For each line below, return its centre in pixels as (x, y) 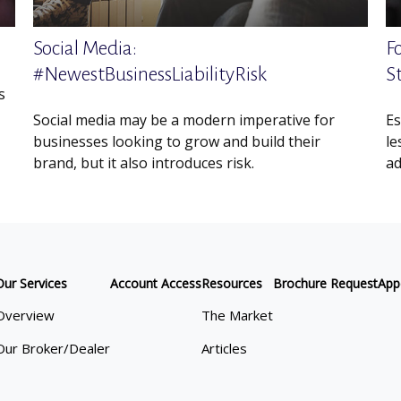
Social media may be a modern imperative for (184, 120)
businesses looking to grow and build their (177, 142)
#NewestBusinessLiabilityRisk (150, 75)
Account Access (155, 284)
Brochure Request (325, 284)
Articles (224, 349)
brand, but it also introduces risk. (144, 163)
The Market (237, 316)
